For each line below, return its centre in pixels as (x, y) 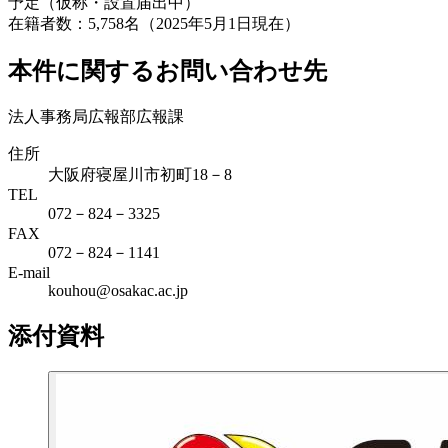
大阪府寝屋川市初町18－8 (140, 174)
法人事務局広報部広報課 (96, 116)
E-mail (29, 272)
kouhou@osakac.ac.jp (118, 290)
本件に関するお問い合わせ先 (167, 70)
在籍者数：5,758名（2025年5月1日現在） (154, 23)
